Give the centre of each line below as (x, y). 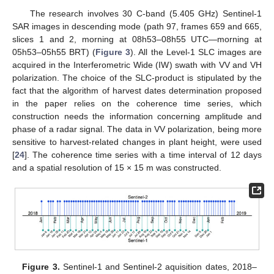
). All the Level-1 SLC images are (196, 52)
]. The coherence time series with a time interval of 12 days (143, 154)
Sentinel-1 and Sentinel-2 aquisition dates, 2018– (158, 266)
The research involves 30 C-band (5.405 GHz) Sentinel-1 (146, 13)
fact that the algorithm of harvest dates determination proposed (137, 90)
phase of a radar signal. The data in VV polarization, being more (137, 129)
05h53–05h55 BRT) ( (54, 52)
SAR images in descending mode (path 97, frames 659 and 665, (137, 26)
